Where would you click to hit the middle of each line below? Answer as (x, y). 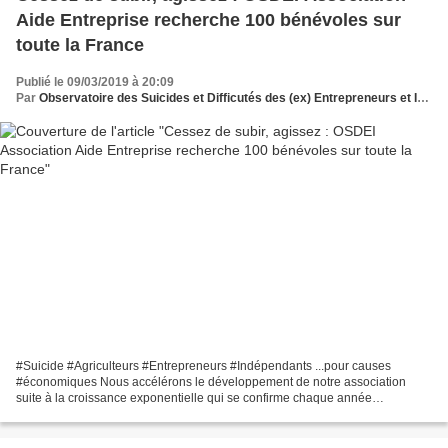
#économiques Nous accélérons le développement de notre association (211, 381)
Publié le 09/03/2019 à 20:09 (95, 82)
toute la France (80, 45)
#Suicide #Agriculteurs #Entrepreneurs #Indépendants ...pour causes (203, 365)
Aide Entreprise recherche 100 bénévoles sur (208, 20)
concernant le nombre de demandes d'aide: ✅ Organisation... (181, 413)
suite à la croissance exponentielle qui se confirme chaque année (194, 397)
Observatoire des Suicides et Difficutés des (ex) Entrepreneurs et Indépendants (228, 98)
